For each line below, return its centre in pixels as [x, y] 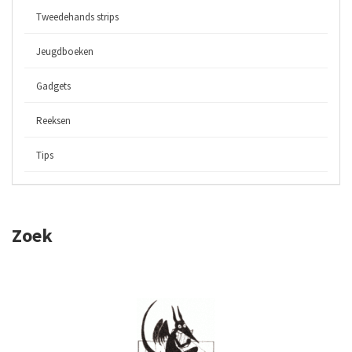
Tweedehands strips [77, 16]
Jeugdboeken [65, 51]
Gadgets [53, 86]
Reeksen [53, 120]
